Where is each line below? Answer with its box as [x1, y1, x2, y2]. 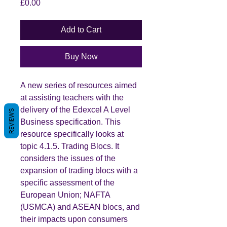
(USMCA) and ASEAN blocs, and [20, 202, 140, 211]
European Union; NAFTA [20, 190, 110, 199]
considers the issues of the [20, 154, 116, 163]
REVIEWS [7, 108, 16, 134]
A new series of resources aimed [20, 81, 137, 90]
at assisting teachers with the [20, 93, 124, 102]
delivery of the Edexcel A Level [20, 105, 130, 114]
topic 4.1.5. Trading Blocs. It [20, 141, 119, 150]
